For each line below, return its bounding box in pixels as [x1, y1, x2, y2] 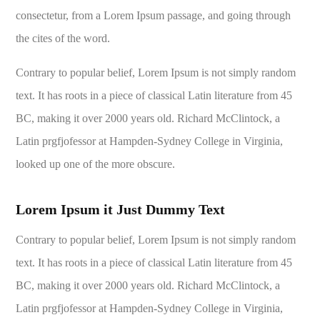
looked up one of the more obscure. [16, 158, 176, 171]
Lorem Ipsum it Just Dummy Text [16, 201, 226, 218]
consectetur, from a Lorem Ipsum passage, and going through [16, 9, 291, 22]
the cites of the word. [16, 32, 111, 45]
